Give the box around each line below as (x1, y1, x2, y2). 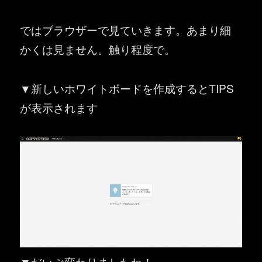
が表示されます (20, 99, 98, 115)
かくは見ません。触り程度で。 (20, 41, 176, 57)
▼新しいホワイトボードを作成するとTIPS (20, 80, 235, 96)
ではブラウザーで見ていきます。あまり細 (20, 22, 232, 37)
